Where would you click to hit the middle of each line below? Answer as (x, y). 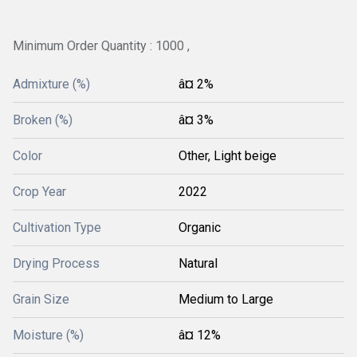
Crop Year (39, 192)
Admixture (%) (51, 84)
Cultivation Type (57, 228)
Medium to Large (226, 299)
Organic (200, 228)
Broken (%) (43, 120)
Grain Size (41, 299)
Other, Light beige (228, 156)
